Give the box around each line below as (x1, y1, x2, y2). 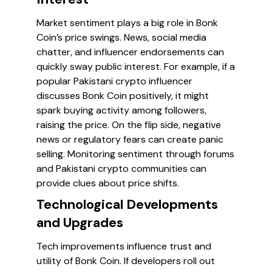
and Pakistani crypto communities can (36, 162, 206, 175)
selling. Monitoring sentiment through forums (36, 148, 234, 160)
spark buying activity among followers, (36, 104, 206, 117)
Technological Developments (36, 195, 218, 213)
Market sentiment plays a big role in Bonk (36, 16, 218, 29)
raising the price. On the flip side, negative (36, 118, 221, 131)
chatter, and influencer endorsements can (36, 46, 224, 58)
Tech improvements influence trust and (36, 240, 211, 253)
